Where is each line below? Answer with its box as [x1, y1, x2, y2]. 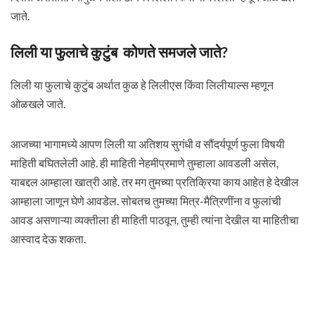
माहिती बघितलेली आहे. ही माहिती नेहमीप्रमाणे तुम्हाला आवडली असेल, [10, 156, 278, 169]
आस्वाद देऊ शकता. [10, 232, 86, 245]
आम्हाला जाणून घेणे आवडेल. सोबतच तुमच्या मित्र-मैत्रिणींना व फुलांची [10, 194, 281, 207]
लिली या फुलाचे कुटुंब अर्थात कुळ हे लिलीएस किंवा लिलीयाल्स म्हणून [10, 78, 274, 91]
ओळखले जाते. [10, 97, 65, 110]
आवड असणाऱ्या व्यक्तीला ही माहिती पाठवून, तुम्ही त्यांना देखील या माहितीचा [10, 213, 299, 226]
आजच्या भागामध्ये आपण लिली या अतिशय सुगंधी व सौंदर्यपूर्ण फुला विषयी [10, 137, 285, 150]
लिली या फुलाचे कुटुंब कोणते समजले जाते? [10, 43, 228, 60]
